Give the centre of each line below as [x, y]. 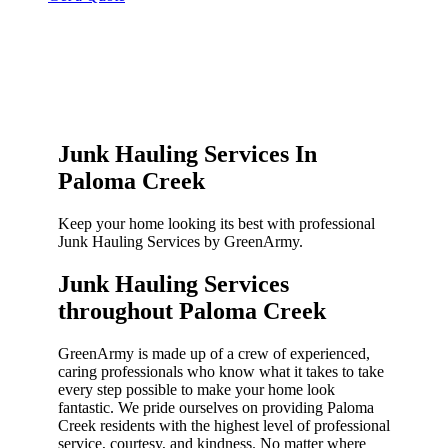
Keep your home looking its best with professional [216, 224]
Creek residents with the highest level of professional [224, 425]
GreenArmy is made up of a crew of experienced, [214, 353]
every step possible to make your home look [196, 389]
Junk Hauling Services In [187, 154]
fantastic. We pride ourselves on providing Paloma [216, 407]
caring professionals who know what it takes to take [221, 371]
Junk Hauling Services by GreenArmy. [180, 242]
